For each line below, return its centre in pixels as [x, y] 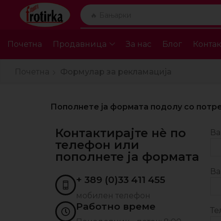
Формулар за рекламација [116, 72]
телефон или [97, 145]
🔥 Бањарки [110, 15]
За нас [138, 44]
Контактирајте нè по [121, 133]
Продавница [80, 44]
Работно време [116, 206]
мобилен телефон [113, 195]
